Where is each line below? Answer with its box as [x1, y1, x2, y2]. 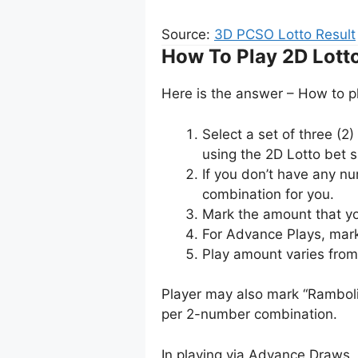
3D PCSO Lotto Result [214, 26, 356, 43]
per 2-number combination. [161, 306, 337, 323]
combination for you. [202, 185, 334, 202]
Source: [161, 26, 214, 43]
